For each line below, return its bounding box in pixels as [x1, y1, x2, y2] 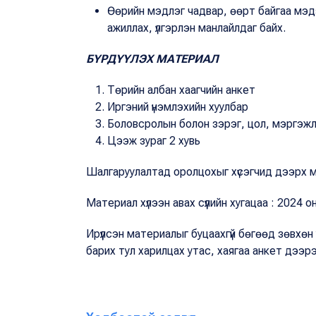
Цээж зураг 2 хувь [107, 133, 200, 147]
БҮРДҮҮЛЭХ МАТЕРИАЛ [86, 51, 219, 66]
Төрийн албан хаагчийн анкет [107, 83, 255, 97]
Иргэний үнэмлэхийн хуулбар [107, 99, 248, 114]
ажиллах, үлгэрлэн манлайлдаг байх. [107, 20, 286, 35]
